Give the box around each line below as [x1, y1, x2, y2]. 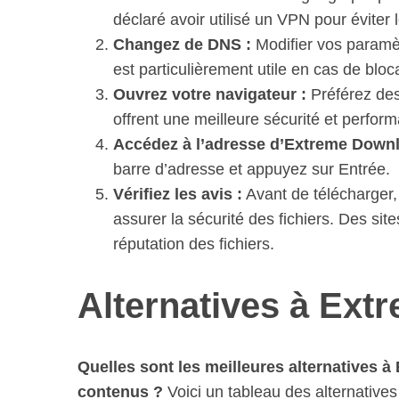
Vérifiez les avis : [113, 185, 242, 203]
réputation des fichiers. [113, 235, 274, 253]
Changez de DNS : [113, 36, 251, 53]
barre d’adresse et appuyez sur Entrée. [113, 160, 390, 178]
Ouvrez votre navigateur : [113, 85, 306, 103]
